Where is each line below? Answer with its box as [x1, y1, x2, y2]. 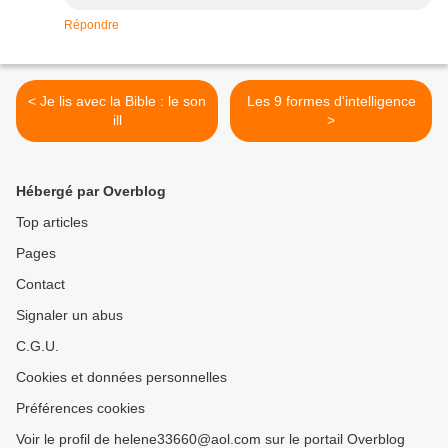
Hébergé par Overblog [16, 183, 166, 200]
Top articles [16, 214, 88, 231]
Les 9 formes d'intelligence [246, 93, 416, 110]
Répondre [64, 18, 119, 33]
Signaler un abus [16, 307, 123, 324]
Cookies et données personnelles [16, 369, 227, 386]
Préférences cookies [16, 400, 145, 417]
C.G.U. [16, 338, 59, 355]
